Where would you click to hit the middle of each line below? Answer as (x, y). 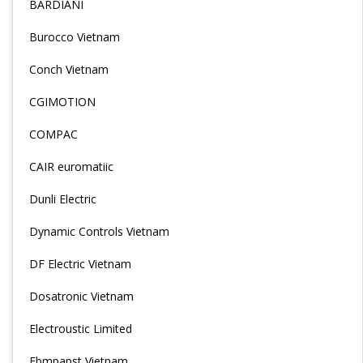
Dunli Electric (63, 199)
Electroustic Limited (81, 329)
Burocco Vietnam (75, 37)
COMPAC (53, 134)
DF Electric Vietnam (80, 264)
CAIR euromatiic (71, 167)
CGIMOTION (62, 102)
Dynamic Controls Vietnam (99, 231)
